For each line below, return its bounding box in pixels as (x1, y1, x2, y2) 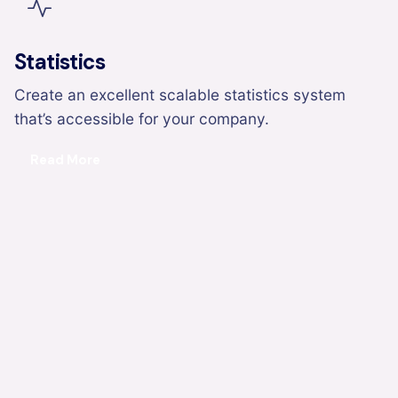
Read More (30, 151, 100, 170)
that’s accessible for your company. (14, 108, 269, 128)
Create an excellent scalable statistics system (14, 84, 346, 104)
